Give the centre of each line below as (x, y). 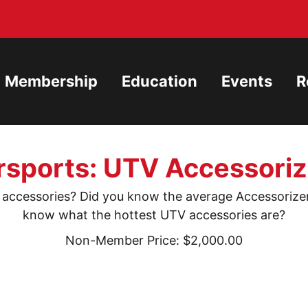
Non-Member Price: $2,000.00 (154, 240)
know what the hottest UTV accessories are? (154, 215)
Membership (51, 81)
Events (247, 81)
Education (159, 81)
